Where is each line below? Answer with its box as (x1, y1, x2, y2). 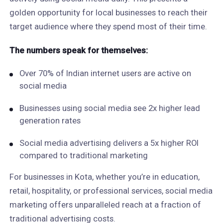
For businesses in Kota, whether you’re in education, (9, 172, 200, 182)
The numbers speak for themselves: (9, 45, 148, 55)
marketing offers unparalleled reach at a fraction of (9, 200, 201, 210)
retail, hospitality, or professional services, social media (9, 186, 213, 196)
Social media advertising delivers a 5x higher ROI (19, 138, 199, 148)
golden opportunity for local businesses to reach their (9, 7, 208, 17)
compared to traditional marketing (19, 150, 148, 160)
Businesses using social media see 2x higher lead (19, 103, 200, 113)
